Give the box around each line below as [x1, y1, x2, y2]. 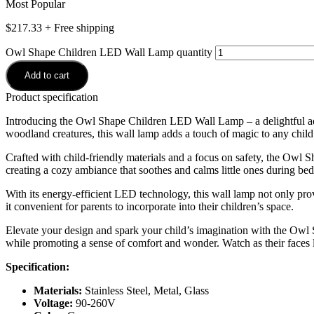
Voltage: [34, 296, 76, 309]
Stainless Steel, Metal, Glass [85, 284, 209, 296]
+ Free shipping [42, 21, 114, 34]
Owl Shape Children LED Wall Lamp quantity [6, 46, 212, 58]
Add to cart [25, 69, 69, 81]
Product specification [6, 90, 98, 103]
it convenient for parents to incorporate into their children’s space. [6, 200, 294, 212]
